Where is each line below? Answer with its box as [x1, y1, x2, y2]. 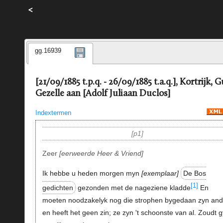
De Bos [183, 169, 206, 177]
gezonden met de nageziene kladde [75, 184, 191, 192]
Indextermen [35, 109, 71, 116]
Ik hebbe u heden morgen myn [42, 169, 141, 177]
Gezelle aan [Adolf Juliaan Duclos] [35, 89, 170, 99]
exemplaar [143, 169, 177, 177]
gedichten [42, 184, 73, 192]
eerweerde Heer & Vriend [61, 149, 141, 158]
